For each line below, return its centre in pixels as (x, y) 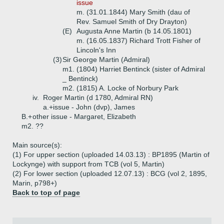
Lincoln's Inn (96, 50)
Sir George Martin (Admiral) (106, 59)
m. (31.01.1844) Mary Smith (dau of (133, 12)
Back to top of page (46, 192)
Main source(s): (37, 145)
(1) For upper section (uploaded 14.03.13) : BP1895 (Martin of (111, 154)
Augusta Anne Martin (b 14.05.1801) (134, 31)
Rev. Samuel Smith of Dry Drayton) (132, 21)
